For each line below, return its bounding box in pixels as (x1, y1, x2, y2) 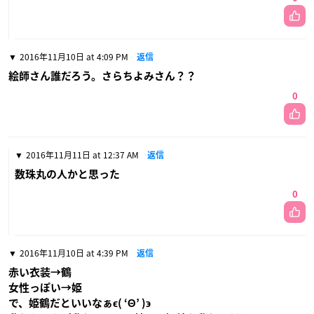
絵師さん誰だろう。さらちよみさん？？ (8, 70, 196, 81)
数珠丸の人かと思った (15, 168, 120, 179)
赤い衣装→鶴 (8, 266, 71, 278)
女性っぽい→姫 (8, 282, 82, 293)
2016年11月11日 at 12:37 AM (26, 148, 139, 161)
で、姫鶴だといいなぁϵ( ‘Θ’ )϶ (8, 297, 151, 308)
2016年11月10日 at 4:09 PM (20, 50, 128, 63)
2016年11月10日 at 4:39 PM (20, 246, 128, 259)
